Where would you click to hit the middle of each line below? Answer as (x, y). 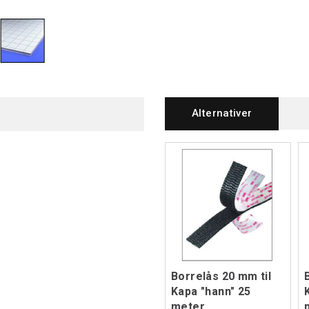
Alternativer (222, 113)
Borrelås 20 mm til (221, 277)
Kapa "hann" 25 (211, 292)
